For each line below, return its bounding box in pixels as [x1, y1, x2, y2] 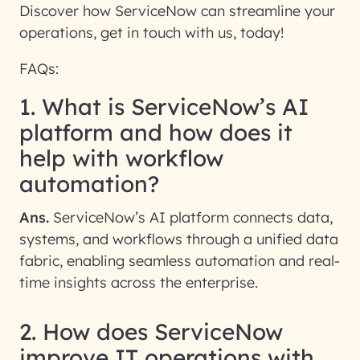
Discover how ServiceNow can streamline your [19, 2, 335, 20]
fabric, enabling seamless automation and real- [19, 252, 340, 270]
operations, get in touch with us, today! [19, 23, 284, 42]
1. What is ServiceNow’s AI [19, 92, 309, 121]
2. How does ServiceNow [19, 317, 283, 346]
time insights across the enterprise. [19, 273, 258, 292]
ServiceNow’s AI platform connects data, [53, 208, 333, 227]
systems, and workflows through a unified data [19, 230, 338, 248]
